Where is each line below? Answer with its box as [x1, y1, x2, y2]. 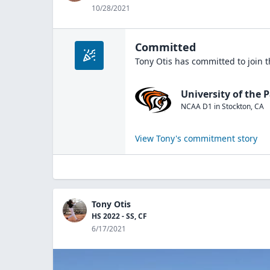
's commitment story [175, 133, 257, 144]
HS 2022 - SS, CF [92, 211, 147, 221]
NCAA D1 [181, 101, 212, 111]
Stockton [222, 101, 251, 111]
